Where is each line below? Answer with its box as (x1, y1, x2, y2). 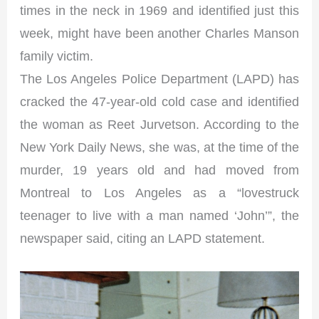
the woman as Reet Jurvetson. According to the (20, 117, 299, 132)
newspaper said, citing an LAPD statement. (20, 231, 266, 246)
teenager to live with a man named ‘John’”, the (20, 208, 299, 224)
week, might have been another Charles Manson (20, 26, 299, 41)
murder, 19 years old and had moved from (20, 162, 299, 178)
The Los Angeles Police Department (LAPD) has (20, 71, 299, 87)
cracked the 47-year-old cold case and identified (20, 94, 299, 110)
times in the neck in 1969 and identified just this (20, 3, 299, 19)
